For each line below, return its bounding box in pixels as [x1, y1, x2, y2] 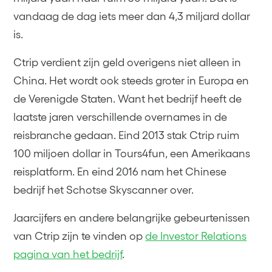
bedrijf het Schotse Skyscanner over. [13, 183, 194, 196]
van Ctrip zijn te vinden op [13, 229, 146, 242]
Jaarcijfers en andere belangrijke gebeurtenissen [13, 211, 251, 224]
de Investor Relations [145, 229, 247, 242]
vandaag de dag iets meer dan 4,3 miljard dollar [13, 10, 251, 22]
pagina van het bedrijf [13, 248, 123, 260]
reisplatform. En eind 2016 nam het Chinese [13, 165, 227, 178]
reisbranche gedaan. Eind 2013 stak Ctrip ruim [13, 129, 240, 141]
